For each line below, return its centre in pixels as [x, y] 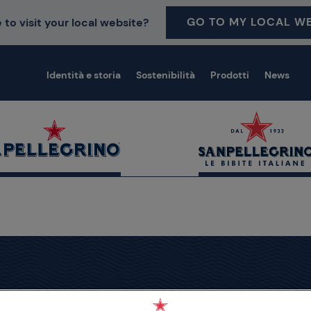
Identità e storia [84, 75]
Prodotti [230, 75]
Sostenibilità [166, 75]
